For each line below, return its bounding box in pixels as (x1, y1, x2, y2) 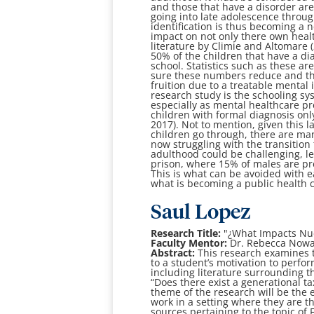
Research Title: (151, 226, 221, 240)
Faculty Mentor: (151, 236, 231, 250)
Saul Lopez (151, 203, 252, 224)
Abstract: (151, 246, 196, 260)
